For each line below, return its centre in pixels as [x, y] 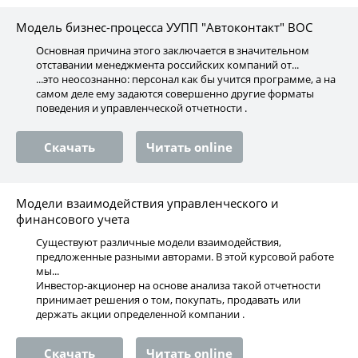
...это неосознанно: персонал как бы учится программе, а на [186, 79]
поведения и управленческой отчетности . [141, 108]
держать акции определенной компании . [140, 314]
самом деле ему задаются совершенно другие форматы [175, 93]
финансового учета [73, 219]
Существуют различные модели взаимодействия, [159, 242]
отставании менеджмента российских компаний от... [167, 65]
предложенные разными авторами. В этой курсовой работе [185, 257]
